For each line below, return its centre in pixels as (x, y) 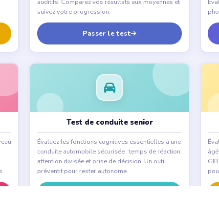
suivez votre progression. (74, 12)
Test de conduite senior (109, 122)
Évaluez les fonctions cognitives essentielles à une (109, 142)
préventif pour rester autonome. (82, 171)
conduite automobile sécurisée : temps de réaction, (109, 151)
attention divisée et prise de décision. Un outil (101, 161)
